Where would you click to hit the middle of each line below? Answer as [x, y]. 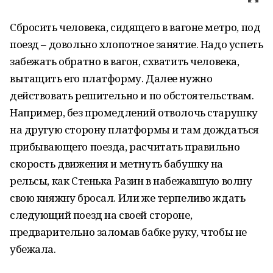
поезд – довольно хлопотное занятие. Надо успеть [136, 44]
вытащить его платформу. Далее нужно [111, 78]
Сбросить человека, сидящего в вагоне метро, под [135, 27]
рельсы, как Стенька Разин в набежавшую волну [131, 181]
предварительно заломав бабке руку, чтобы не [128, 232]
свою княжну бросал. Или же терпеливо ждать [128, 198]
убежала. [33, 249]
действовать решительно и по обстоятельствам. [132, 95]
